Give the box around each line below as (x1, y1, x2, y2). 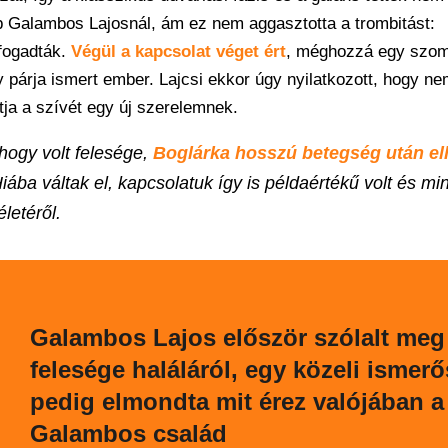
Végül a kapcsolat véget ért (71, 42, 286, 61)
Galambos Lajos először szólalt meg (29, 324, 445, 351)
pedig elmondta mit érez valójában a (29, 388, 444, 415)
